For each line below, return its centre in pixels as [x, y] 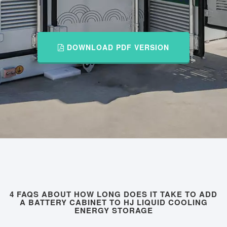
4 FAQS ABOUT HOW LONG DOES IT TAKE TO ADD [113, 194]
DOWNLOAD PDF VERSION [117, 47]
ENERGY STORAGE [113, 211]
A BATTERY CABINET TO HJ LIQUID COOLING [113, 202]
